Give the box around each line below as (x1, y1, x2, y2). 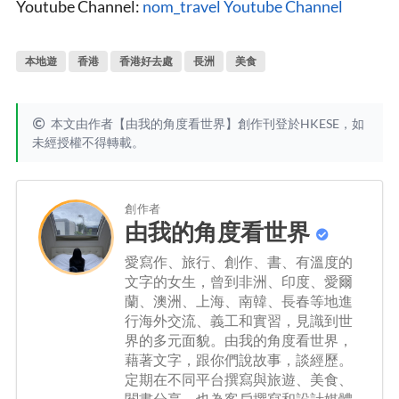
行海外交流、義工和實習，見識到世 (125, 312, 353, 330)
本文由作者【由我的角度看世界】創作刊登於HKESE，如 (50, 115, 364, 131)
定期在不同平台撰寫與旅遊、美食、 (125, 370, 353, 388)
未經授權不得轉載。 (32, 134, 144, 150)
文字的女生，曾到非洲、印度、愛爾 (125, 273, 353, 290)
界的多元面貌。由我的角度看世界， (125, 331, 353, 349)
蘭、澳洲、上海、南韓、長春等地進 (125, 292, 353, 310)
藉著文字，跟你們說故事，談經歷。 (125, 351, 353, 369)
